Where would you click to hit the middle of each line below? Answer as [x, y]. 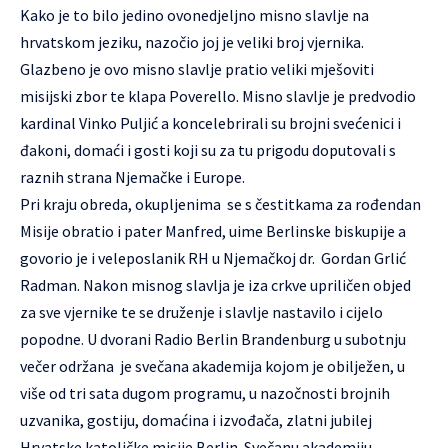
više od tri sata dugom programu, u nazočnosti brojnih [205, 393]
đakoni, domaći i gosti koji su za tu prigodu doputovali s [208, 150]
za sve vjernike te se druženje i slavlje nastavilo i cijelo [201, 312]
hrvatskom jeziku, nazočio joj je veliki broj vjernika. [192, 42]
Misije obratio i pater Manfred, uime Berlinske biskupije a [213, 231]
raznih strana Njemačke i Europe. [132, 177]
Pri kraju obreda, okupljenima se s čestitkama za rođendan [220, 204]
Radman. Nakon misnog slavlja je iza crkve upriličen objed [215, 285]
